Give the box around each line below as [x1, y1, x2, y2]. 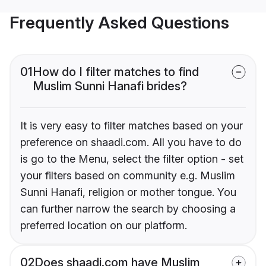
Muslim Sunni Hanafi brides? [33, 79, 187, 94]
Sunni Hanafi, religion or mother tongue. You [20, 186, 236, 199]
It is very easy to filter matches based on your [20, 119, 243, 132]
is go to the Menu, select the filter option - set [20, 153, 243, 166]
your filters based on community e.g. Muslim [20, 169, 235, 182]
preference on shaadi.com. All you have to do [20, 136, 242, 149]
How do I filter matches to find [33, 65, 199, 80]
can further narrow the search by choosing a [20, 202, 236, 216]
